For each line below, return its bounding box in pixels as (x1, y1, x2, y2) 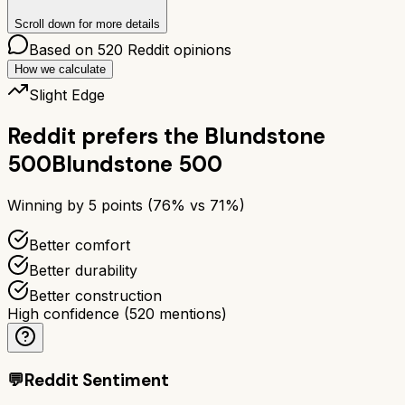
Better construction (29, 286, 162, 305)
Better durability (29, 260, 137, 279)
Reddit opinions (123, 40, 231, 59)
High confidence (7, 304, 119, 323)
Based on (29, 40, 98, 59)
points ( (97, 195, 153, 214)
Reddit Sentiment (24, 369, 169, 392)
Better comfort (29, 235, 130, 254)
